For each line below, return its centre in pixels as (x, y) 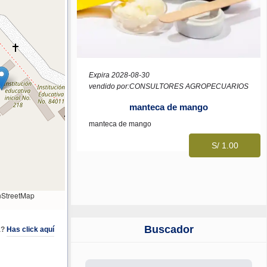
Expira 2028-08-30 (119, 75)
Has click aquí (31, 229)
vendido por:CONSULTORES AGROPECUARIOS (169, 86)
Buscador (169, 229)
